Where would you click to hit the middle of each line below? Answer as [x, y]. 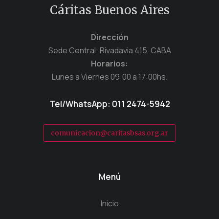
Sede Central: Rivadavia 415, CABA [109, 51]
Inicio [109, 204]
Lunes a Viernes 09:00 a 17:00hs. [109, 77]
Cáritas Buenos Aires [109, 10]
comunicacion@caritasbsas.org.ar [109, 133]
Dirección [109, 37]
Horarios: [109, 64]
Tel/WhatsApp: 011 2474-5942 [109, 104]
